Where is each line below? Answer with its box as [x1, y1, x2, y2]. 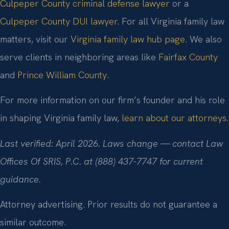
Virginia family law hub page [71, 33, 185, 45]
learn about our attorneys [122, 112, 226, 124]
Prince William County [17, 68, 107, 81]
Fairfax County [158, 51, 218, 63]
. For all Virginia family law [117, 15, 224, 27]
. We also [185, 33, 222, 45]
